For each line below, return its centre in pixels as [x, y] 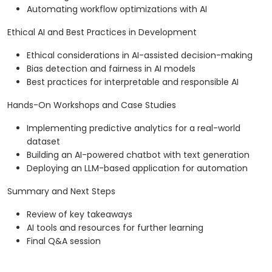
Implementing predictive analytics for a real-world [134, 128]
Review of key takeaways [80, 215]
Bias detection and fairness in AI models [111, 69]
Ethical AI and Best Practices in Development [102, 32]
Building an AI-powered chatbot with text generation [138, 155]
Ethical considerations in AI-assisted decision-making [140, 56]
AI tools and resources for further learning [115, 228]
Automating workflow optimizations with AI [117, 9]
